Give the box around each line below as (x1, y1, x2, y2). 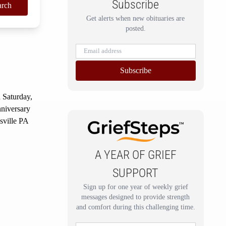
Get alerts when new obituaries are (86, 14, 185, 22)
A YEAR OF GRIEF (94, 147, 177, 162)
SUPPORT (112, 165, 159, 180)
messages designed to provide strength (81, 193, 190, 201)
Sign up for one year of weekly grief (83, 183, 188, 191)
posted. (125, 24, 146, 32)
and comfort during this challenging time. (76, 203, 195, 211)
